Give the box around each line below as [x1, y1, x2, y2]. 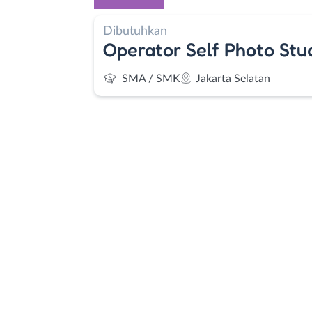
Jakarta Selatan [196, 73, 270, 84]
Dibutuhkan [103, 24, 167, 38]
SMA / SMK [122, 73, 180, 84]
